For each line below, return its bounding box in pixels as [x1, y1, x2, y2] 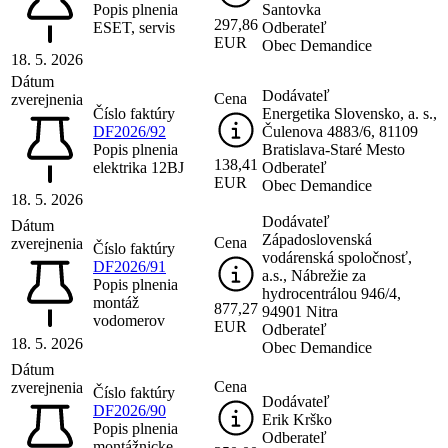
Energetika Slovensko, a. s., [262, 104, 437, 122]
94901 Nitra [262, 302, 338, 320]
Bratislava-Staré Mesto [262, 140, 405, 158]
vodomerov [93, 311, 165, 329]
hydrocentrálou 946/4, [262, 284, 401, 302]
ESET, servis [93, 18, 175, 36]
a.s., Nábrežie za [262, 266, 366, 284]
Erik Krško [262, 410, 332, 428]
